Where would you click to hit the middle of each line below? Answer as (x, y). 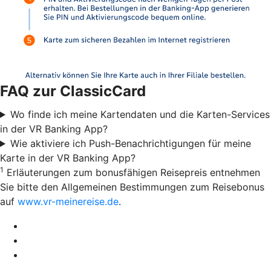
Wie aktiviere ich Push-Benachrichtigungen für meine (130, 143)
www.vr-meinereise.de (68, 201)
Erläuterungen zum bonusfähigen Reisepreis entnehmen (132, 172)
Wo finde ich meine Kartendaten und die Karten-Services (140, 114)
